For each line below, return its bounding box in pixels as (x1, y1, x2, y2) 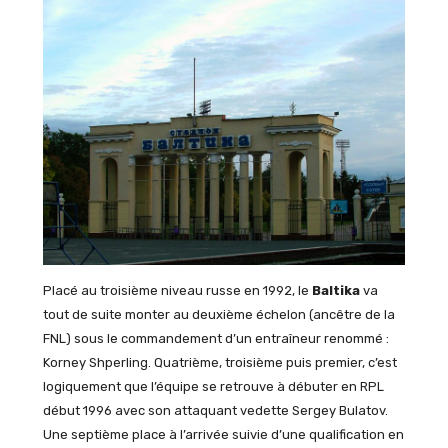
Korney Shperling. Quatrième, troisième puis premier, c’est (42, 354, 397, 370)
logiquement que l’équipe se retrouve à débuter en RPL (42, 378, 384, 394)
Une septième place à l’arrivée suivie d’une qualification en (42, 426, 404, 442)
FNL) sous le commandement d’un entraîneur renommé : (42, 330, 389, 346)
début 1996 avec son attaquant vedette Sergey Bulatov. (42, 402, 388, 418)
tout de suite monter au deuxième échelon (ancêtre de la (42, 306, 395, 322)
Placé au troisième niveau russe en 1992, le (42, 282, 312, 298)
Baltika (311, 282, 360, 298)
